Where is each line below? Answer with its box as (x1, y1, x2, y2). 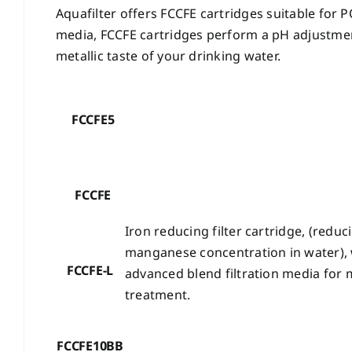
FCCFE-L (66, 262, 114, 280)
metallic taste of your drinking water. (55, 47, 281, 64)
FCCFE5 (65, 111, 115, 129)
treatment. (124, 286, 191, 303)
